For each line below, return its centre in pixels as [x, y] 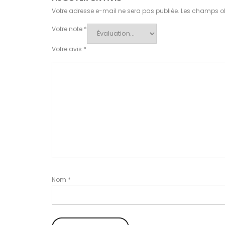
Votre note [68, 29]
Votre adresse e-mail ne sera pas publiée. [116, 11]
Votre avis [68, 49]
